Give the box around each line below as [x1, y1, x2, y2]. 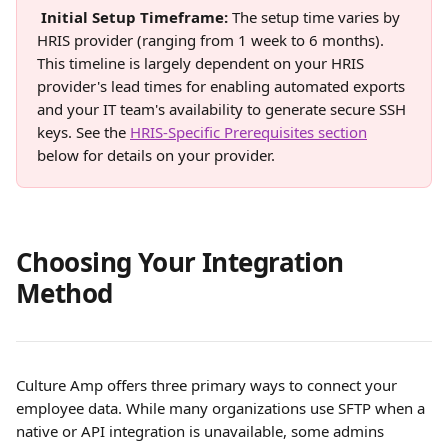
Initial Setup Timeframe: [41, 7, 232, 27]
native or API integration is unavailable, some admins [16, 421, 388, 441]
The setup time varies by [232, 7, 404, 27]
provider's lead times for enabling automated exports [37, 76, 409, 96]
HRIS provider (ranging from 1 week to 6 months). [37, 30, 388, 50]
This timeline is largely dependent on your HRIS [37, 53, 368, 73]
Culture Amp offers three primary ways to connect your [16, 375, 401, 395]
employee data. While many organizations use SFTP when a [16, 398, 429, 418]
